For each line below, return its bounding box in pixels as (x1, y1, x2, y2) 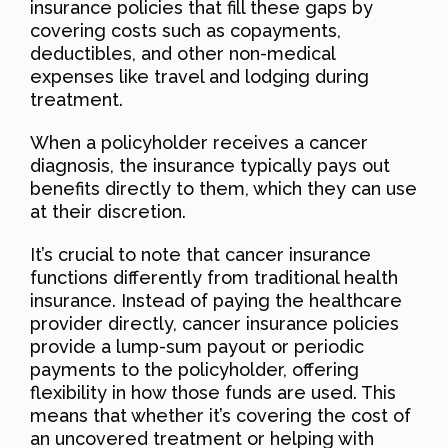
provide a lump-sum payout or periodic (30, 335, 364, 357)
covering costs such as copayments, (30, 19, 341, 41)
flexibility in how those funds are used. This (30, 381, 396, 403)
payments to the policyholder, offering (30, 358, 359, 380)
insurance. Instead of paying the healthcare (30, 289, 402, 311)
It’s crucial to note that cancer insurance (30, 243, 371, 265)
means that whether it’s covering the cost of (30, 404, 411, 426)
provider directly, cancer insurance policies (30, 312, 399, 334)
